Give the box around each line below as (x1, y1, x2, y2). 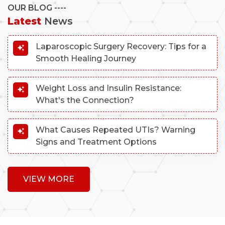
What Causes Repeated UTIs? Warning (36, 125, 195, 135)
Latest (8, 15, 44, 28)
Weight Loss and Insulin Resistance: (36, 83, 181, 93)
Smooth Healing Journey (36, 53, 136, 63)
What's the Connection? (36, 95, 134, 105)
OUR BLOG (8, 3, 52, 13)
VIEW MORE (23, 174, 74, 184)
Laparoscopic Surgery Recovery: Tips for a (36, 41, 206, 51)
